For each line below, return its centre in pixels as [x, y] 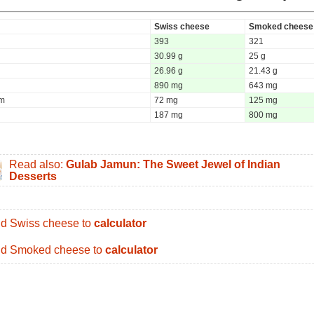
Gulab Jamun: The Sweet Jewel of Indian [173, 164]
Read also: [37, 164]
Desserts [33, 176]
